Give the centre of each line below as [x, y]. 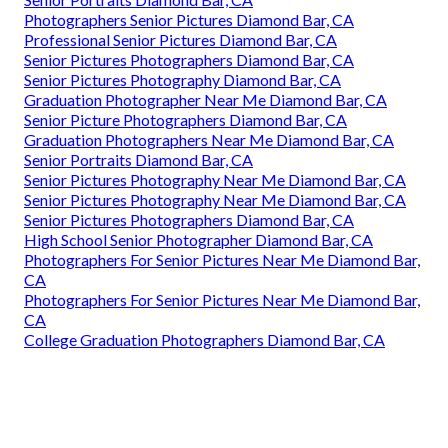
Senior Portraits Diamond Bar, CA [138, 160]
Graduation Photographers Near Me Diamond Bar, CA [209, 140]
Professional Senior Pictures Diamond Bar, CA [180, 40]
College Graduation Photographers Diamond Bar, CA [204, 340]
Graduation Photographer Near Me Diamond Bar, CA [205, 100]
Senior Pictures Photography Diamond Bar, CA [182, 80]
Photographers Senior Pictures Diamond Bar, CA [189, 20]
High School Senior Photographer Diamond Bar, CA [198, 240]
